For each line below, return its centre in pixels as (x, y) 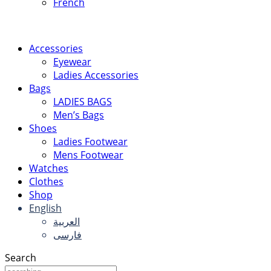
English (45, 208)
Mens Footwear (88, 155)
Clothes (46, 181)
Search (21, 257)
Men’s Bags (79, 115)
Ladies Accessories (96, 75)
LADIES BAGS (83, 101)
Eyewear (72, 61)
